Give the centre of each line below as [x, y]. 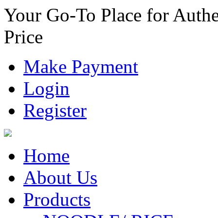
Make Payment [81, 66]
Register [55, 110]
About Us [60, 177]
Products [57, 199]
